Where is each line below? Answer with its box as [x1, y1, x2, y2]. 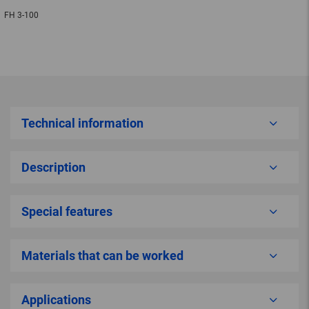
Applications [21, 292, 91, 308]
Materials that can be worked [21, 248, 183, 263]
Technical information [21, 116, 143, 131]
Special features [21, 204, 112, 219]
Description [21, 160, 86, 175]
